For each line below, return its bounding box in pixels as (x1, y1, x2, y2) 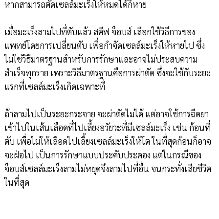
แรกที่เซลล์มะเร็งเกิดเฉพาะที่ (4, 80, 105, 92)
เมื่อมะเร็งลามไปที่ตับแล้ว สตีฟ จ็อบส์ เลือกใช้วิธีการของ (4, 25, 195, 37)
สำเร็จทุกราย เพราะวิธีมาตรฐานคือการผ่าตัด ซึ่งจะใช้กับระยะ (4, 66, 211, 78)
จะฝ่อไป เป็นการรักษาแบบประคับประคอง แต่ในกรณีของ (4, 149, 201, 160)
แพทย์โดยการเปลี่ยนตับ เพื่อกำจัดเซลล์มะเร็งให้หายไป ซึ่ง (4, 39, 205, 51)
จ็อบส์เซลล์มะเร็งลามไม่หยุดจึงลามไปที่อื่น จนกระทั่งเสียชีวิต (4, 162, 211, 174)
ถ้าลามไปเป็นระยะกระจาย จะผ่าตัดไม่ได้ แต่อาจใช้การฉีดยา (4, 108, 209, 119)
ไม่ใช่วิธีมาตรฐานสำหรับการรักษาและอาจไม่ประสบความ (4, 53, 197, 65)
